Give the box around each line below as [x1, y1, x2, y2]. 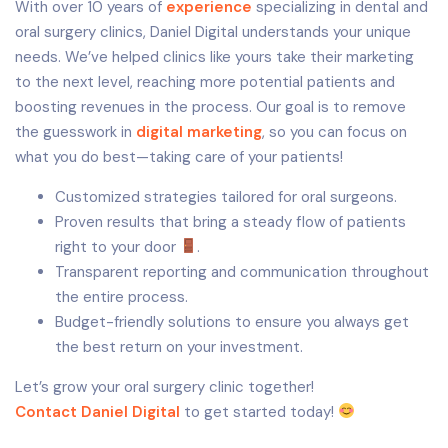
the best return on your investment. [55, 336, 303, 357]
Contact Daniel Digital [15, 401, 180, 422]
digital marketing [136, 121, 262, 142]
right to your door [55, 236, 180, 257]
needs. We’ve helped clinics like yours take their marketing [15, 46, 414, 67]
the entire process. [55, 286, 188, 307]
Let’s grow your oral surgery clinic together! [15, 376, 314, 397]
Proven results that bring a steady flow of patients [55, 211, 406, 232]
